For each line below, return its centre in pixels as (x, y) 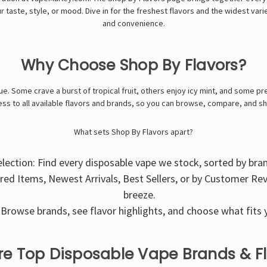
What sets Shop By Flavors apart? (133, 131)
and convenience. (133, 23)
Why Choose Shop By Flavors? (133, 65)
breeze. (140, 194)
